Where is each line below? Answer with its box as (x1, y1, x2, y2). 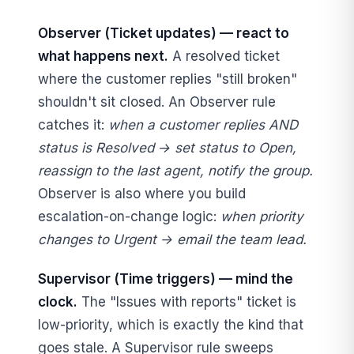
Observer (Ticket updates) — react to (38, 24, 289, 41)
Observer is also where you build (38, 185, 246, 201)
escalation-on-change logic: (38, 208, 220, 224)
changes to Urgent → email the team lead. (38, 231, 307, 247)
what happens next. (38, 47, 168, 64)
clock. (38, 293, 77, 310)
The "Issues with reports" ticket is (77, 293, 296, 310)
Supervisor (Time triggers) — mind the (38, 270, 293, 287)
